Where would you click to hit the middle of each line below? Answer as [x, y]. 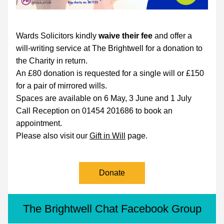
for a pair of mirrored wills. [61, 86]
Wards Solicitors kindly [56, 36]
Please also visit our [53, 136]
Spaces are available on [60, 98]
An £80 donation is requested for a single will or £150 [110, 73]
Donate [112, 173]
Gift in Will [107, 136]
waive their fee [125, 36]
